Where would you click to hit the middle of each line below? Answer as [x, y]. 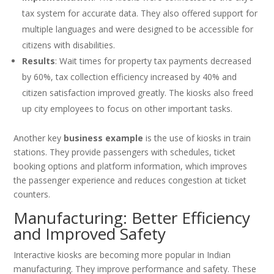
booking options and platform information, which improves [131, 166]
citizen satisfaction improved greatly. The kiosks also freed [138, 93]
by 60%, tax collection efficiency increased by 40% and [130, 77]
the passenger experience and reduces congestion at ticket [130, 180]
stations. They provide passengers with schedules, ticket [125, 152]
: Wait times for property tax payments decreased [154, 61]
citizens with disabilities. [69, 45]
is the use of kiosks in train [197, 138]
